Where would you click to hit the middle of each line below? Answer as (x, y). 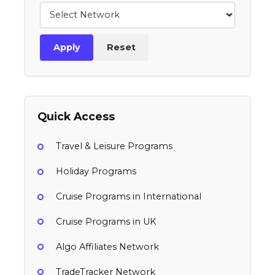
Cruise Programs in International (129, 197)
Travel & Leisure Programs (114, 146)
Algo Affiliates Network (107, 246)
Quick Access (76, 116)
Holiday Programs (96, 172)
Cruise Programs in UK (106, 221)
